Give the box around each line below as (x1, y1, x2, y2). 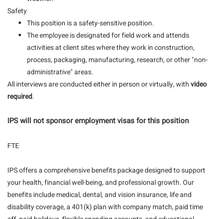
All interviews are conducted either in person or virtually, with (7, 79, 191, 89)
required (7, 91, 32, 102)
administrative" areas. (27, 67, 93, 77)
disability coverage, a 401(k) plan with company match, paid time (7, 202, 203, 212)
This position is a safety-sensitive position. (27, 18, 154, 28)
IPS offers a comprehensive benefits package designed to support (7, 165, 205, 175)
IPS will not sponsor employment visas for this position (7, 116, 189, 126)
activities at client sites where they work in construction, (27, 43, 195, 53)
